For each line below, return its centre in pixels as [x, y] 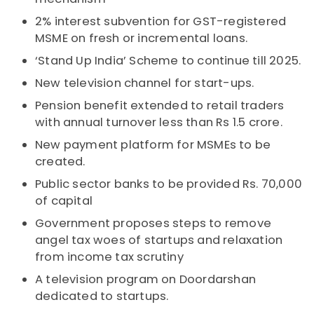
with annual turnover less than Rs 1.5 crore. [159, 123]
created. [60, 162]
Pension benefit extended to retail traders [160, 106]
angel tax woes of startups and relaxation [159, 240]
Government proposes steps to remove [153, 224]
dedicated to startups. [102, 296]
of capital [64, 201]
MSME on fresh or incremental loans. [141, 39]
